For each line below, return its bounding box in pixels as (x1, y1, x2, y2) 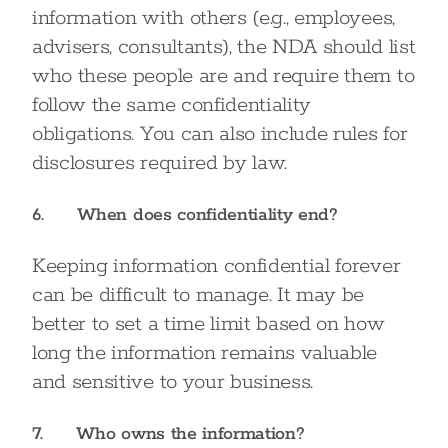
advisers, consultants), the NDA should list (32, 34, 416, 60)
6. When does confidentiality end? (32, 204, 338, 226)
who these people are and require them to (32, 63, 415, 89)
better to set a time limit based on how (32, 311, 385, 337)
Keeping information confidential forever (32, 253, 401, 279)
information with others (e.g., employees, (32, 5, 395, 31)
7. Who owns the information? (32, 423, 305, 445)
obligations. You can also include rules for (32, 121, 408, 147)
